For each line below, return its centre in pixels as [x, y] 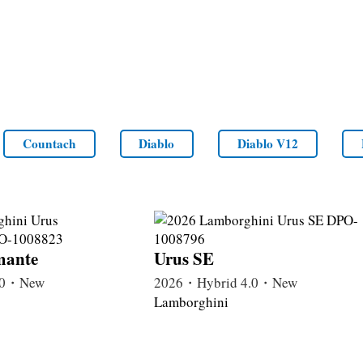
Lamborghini [191, 301]
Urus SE [184, 258]
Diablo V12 [268, 144]
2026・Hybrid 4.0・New [226, 282]
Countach [49, 144]
